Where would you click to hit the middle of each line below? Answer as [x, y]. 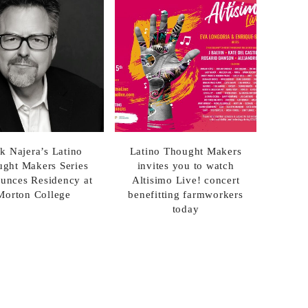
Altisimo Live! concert [186, 180]
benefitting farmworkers [186, 194]
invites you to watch [186, 165]
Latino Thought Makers [186, 151]
